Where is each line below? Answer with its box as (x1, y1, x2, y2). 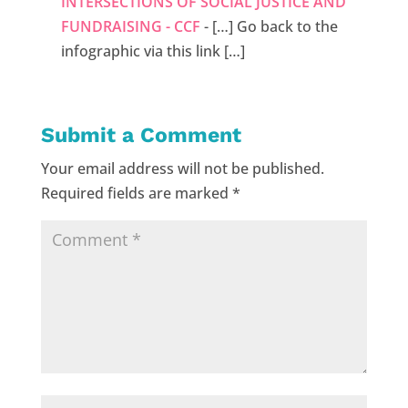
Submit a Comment (40, 123, 241, 148)
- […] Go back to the (200, 16, 339, 37)
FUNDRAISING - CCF (61, 16, 201, 37)
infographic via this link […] (61, 41, 246, 62)
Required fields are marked (40, 183, 232, 204)
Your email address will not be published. (40, 158, 324, 179)
